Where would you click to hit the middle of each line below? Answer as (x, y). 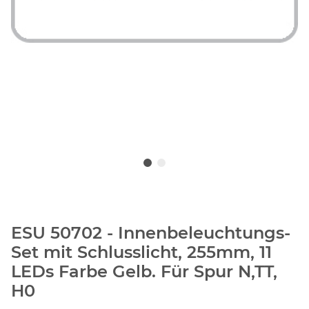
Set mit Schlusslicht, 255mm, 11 (141, 252)
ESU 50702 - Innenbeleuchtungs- (151, 233)
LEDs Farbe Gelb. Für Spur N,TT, (144, 272)
